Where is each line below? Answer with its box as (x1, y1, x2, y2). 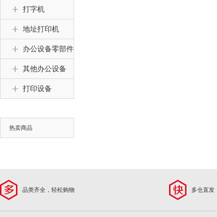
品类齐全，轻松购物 (22, 186, 75, 193)
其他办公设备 (23, 65, 66, 73)
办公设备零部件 (23, 45, 74, 53)
